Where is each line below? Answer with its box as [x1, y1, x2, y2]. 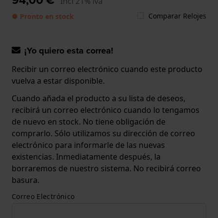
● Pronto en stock [12, 11, 74, 21]
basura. [12, 174, 39, 185]
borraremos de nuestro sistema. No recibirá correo [12, 163, 201, 174]
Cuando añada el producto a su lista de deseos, [12, 92, 185, 104]
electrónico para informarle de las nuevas [12, 139, 165, 150]
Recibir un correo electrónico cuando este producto [12, 63, 202, 74]
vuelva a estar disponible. [12, 75, 105, 86]
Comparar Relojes [148, 11, 206, 20]
